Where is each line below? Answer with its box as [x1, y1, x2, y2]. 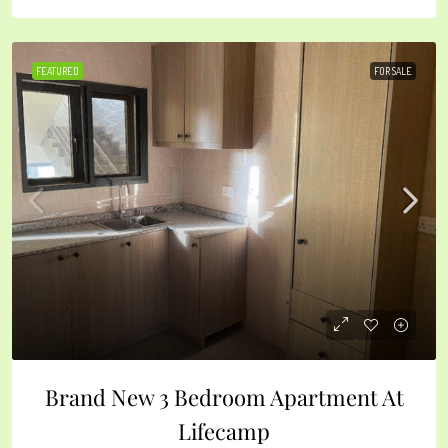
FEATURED [36, 64, 79, 77]
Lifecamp [178, 415, 270, 446]
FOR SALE [374, 64, 412, 77]
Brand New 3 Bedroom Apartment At [44, 381, 404, 412]
